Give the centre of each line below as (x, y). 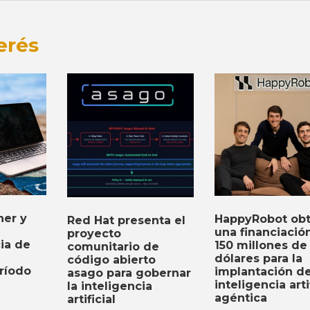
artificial (91, 300)
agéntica (241, 298)
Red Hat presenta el (126, 221)
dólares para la (259, 258)
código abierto (111, 260)
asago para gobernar (129, 273)
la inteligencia (109, 286)
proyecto (94, 234)
